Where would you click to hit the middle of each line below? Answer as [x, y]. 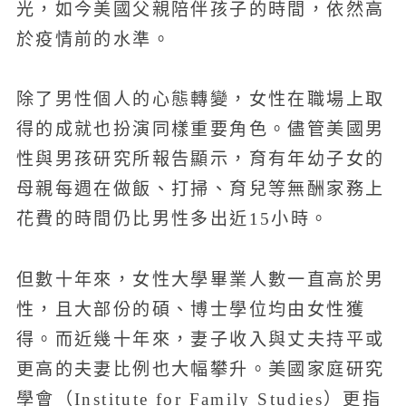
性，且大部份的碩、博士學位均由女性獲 [190, 309]
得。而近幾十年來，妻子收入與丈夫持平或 [200, 339]
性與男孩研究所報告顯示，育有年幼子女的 [200, 159]
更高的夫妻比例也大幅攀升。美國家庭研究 [200, 369]
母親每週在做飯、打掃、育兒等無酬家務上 [200, 189]
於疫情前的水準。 [94, 39]
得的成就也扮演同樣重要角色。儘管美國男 [200, 130]
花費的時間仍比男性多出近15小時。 [173, 219]
